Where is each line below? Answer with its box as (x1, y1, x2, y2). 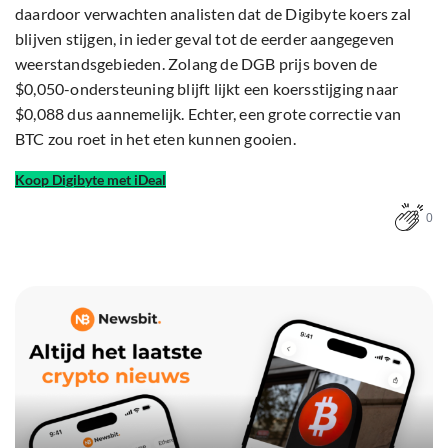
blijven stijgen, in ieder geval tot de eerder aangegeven (15, 29, 395, 49)
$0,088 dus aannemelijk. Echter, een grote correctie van (15, 104, 402, 124)
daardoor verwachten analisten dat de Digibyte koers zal (15, 4, 412, 24)
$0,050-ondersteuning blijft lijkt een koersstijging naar (15, 79, 399, 99)
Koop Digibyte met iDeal (15, 171, 166, 189)
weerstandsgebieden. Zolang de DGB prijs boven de (15, 54, 378, 74)
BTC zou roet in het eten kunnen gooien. (15, 129, 296, 149)
